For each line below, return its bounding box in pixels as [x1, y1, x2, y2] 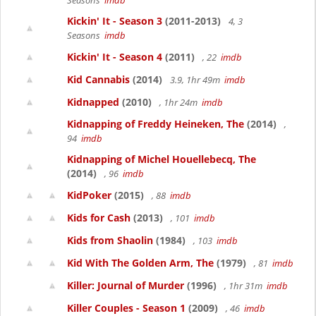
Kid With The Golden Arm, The [67, 256, 214, 269]
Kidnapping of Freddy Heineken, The [67, 117, 244, 130]
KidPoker [67, 188, 111, 202]
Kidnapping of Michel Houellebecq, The [67, 152, 256, 166]
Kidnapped [67, 95, 119, 109]
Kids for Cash [67, 211, 130, 224]
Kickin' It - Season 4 [67, 50, 162, 63]
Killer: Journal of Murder [67, 279, 184, 292]
